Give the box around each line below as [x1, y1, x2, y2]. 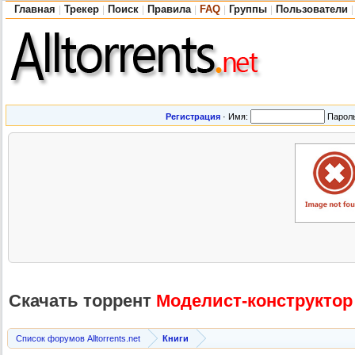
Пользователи [276, 3, 348, 15]
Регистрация [166, 112, 220, 121]
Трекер [64, 3, 99, 15]
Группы [229, 3, 267, 15]
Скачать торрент [9, 291, 151, 311]
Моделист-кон [156, 291, 277, 311]
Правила [147, 3, 191, 15]
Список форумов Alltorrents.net [16, 334, 140, 344]
